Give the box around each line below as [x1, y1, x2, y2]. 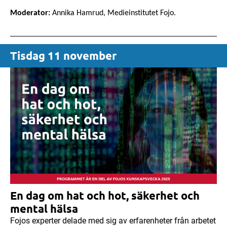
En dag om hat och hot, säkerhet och [10, 188, 200, 203]
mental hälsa [10, 202, 78, 216]
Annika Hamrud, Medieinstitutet [50, 9, 160, 18]
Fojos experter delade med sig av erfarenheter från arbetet [10, 216, 216, 226]
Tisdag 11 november [10, 49, 117, 63]
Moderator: [10, 9, 50, 18]
